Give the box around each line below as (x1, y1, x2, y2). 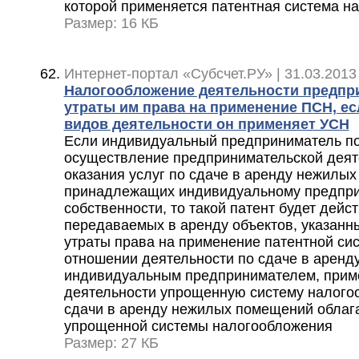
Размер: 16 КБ (63, 15, 159, 32)
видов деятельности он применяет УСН (63, 116, 349, 133)
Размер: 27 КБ (63, 335, 159, 352)
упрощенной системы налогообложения (63, 318, 333, 335)
